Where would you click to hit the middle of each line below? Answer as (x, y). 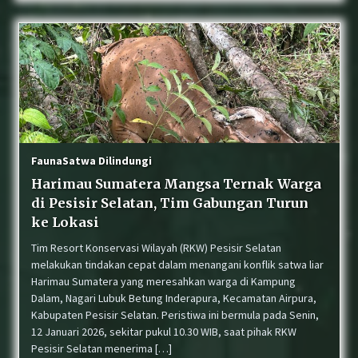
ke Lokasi (65, 222)
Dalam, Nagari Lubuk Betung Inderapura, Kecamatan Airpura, (173, 298)
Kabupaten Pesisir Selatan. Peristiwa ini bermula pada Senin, (175, 315)
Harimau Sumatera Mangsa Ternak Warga (176, 184)
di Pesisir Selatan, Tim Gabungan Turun (169, 203)
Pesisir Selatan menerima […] (101, 348)
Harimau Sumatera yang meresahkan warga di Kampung (163, 281)
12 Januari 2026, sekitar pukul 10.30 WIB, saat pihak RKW (163, 332)
